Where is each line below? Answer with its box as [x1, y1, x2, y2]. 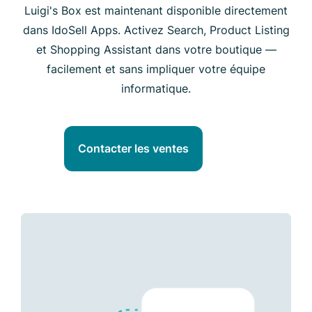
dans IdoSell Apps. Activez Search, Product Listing [22, 22, 290, 37]
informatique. [121, 81, 191, 95]
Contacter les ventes [78, 141, 189, 156]
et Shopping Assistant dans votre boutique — [36, 42, 276, 56]
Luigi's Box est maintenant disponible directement [24, 3, 288, 17]
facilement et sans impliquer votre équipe [47, 61, 265, 76]
